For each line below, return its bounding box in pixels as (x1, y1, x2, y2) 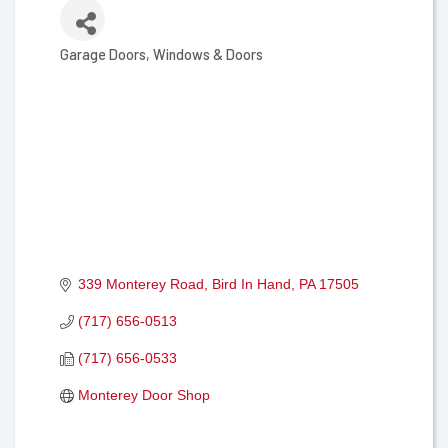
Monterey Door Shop (77, 387, 210, 404)
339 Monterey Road (77, 276, 204, 293)
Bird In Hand (211, 276, 291, 293)
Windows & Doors (153, 45, 263, 63)
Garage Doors (60, 45, 146, 63)
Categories (59, 56, 148, 81)
